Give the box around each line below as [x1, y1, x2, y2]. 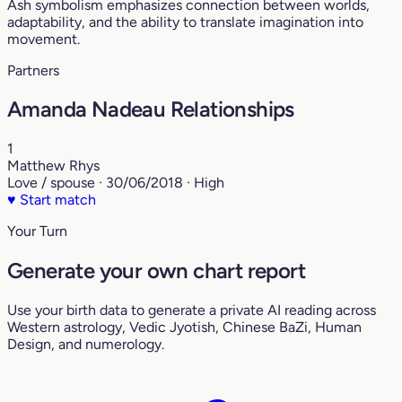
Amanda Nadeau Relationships [7, 96, 294, 123]
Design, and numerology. [7, 336, 164, 354]
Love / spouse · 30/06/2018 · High [7, 174, 224, 192]
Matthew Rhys [7, 157, 100, 175]
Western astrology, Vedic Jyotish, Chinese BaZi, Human [7, 319, 362, 336]
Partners [7, 61, 59, 79]
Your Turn [7, 223, 67, 240]
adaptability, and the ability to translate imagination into [7, 13, 363, 31]
